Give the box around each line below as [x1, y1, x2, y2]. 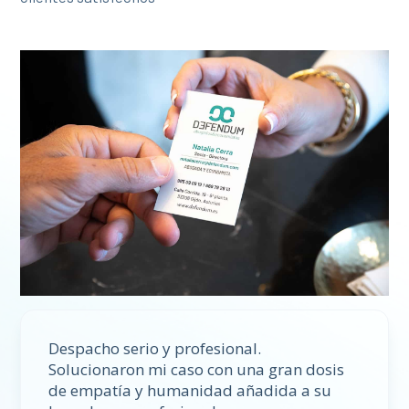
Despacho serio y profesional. [48, 338, 262, 360]
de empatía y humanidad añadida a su [48, 380, 332, 402]
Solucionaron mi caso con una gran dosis [48, 359, 345, 381]
